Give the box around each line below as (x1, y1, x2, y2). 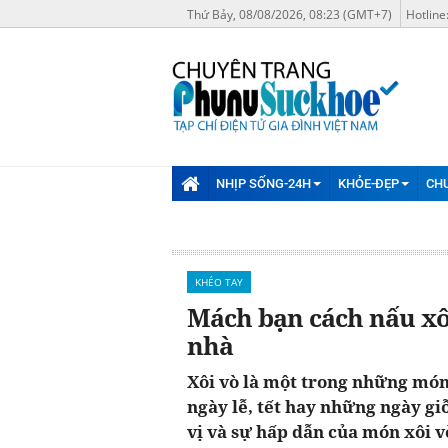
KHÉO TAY (195, 274, 243, 289)
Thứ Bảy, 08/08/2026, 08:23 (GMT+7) (187, 6, 392, 23)
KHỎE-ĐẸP (337, 175, 399, 191)
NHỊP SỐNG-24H (216, 175, 312, 191)
